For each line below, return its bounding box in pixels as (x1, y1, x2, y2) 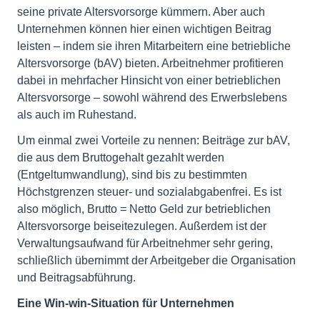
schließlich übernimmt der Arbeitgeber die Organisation (17, 254, 296, 267)
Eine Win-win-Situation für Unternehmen (17, 297, 234, 310)
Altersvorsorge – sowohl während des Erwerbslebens (17, 91, 287, 104)
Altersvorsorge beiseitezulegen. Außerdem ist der (17, 220, 266, 233)
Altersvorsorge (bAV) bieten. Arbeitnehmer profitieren (17, 57, 284, 70)
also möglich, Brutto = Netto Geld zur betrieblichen (17, 203, 271, 216)
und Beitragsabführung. (17, 271, 136, 284)
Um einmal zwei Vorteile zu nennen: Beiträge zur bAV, (17, 134, 290, 147)
